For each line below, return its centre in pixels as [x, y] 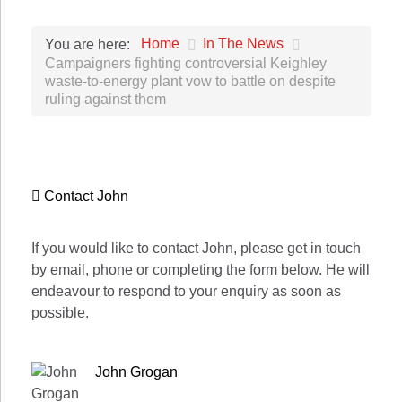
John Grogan [136, 372]
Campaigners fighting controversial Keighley [186, 64]
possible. [60, 313]
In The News [243, 44]
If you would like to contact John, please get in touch [196, 249]
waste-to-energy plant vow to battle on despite [190, 82]
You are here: [91, 44]
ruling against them [105, 100]
